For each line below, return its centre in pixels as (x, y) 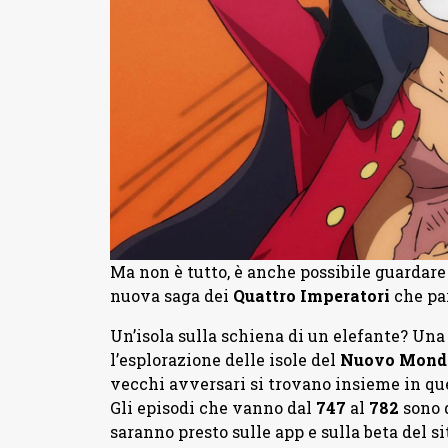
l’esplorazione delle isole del (224, 359)
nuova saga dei (171, 295)
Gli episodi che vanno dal (212, 407)
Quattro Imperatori (311, 295)
